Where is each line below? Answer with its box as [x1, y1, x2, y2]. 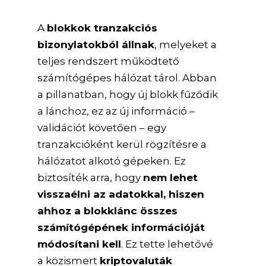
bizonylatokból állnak [37, 38, 155, 50]
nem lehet [143, 171, 198, 183]
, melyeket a [154, 38, 217, 50]
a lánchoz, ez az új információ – [37, 104, 195, 117]
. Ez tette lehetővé [121, 237, 214, 250]
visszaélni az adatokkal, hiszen [37, 188, 205, 200]
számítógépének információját [37, 221, 205, 233]
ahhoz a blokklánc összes [37, 204, 178, 217]
